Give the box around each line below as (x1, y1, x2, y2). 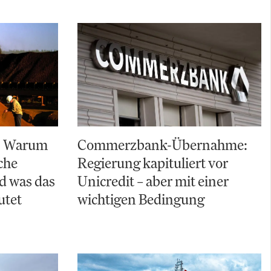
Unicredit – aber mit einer (77, 172, 229, 191)
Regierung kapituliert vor (77, 154, 228, 172)
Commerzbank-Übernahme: (77, 135, 247, 154)
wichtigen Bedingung (77, 190, 204, 209)
